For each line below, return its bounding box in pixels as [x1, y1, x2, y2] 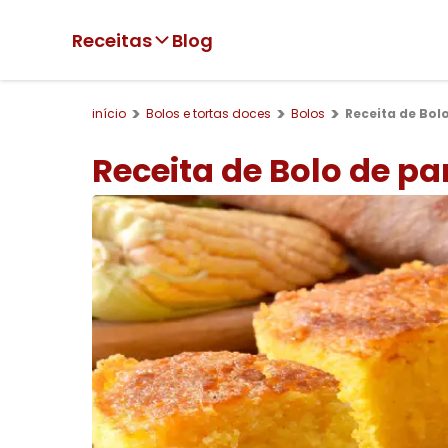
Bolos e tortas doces [146, 104, 271, 122]
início [92, 104, 126, 122]
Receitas [72, 27, 152, 53]
